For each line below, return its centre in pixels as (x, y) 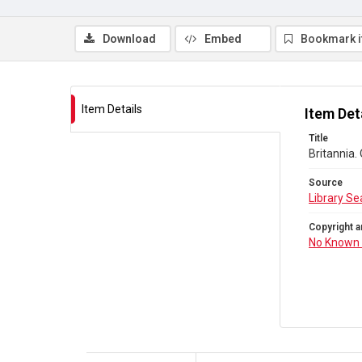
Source (326, 183)
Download (129, 39)
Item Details (112, 109)
